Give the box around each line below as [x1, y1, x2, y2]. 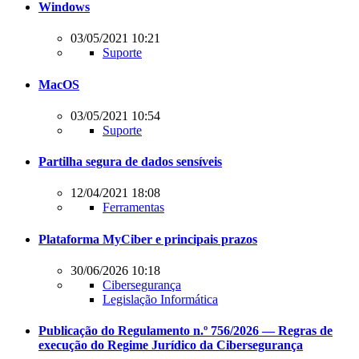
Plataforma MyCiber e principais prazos [38, 232, 257, 246]
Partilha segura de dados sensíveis [38, 155, 222, 169]
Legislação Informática [103, 292, 218, 306]
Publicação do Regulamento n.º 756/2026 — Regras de [38, 324, 333, 338]
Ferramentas [103, 200, 164, 215]
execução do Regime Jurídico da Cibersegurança [38, 338, 303, 353]
